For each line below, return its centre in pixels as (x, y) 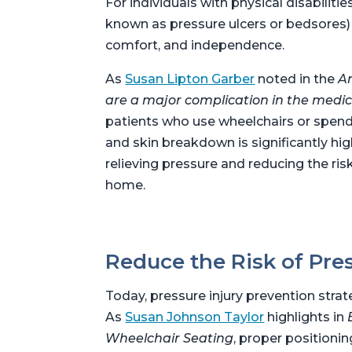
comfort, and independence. (195, 45)
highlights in (306, 317)
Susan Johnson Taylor (195, 317)
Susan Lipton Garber (190, 79)
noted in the (297, 79)
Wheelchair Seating (170, 338)
